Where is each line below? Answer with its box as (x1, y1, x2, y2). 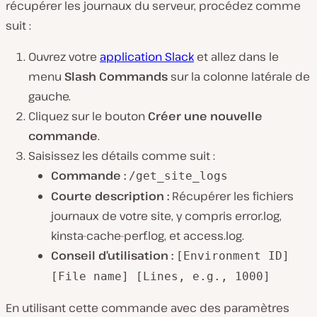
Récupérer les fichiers (169, 188, 294, 204)
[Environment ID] (176, 249, 289, 263)
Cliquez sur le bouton (28, 108, 148, 125)
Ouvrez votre (28, 49, 100, 65)
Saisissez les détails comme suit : (28, 148, 215, 164)
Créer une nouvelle (148, 108, 263, 125)
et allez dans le (194, 49, 279, 65)
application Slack (100, 49, 194, 65)
